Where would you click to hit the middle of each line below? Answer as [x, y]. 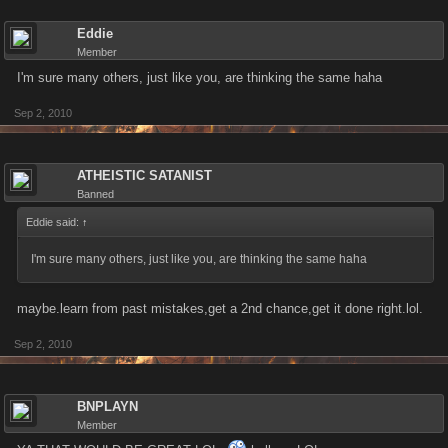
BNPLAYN [107, 406]
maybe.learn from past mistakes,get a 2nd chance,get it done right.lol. [220, 308]
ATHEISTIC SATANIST [144, 175]
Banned [95, 194]
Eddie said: [54, 222]
